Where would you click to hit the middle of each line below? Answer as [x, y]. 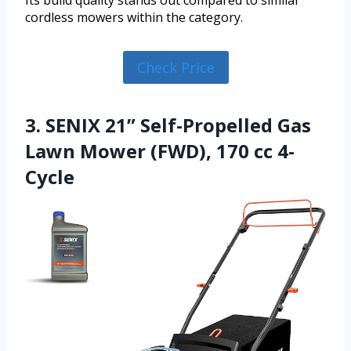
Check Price [175, 67]
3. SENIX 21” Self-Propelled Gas [168, 125]
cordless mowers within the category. [134, 17]
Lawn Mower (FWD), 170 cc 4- [160, 151]
